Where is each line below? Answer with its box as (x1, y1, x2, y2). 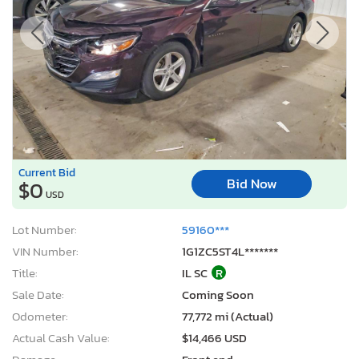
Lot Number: (12, 220, 77, 239)
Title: (12, 263, 38, 282)
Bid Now (226, 174, 277, 195)
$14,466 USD (182, 328, 247, 347)
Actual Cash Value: (12, 328, 110, 347)
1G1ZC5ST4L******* (182, 241, 278, 260)
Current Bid (18, 163, 75, 180)
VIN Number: (12, 241, 79, 260)
